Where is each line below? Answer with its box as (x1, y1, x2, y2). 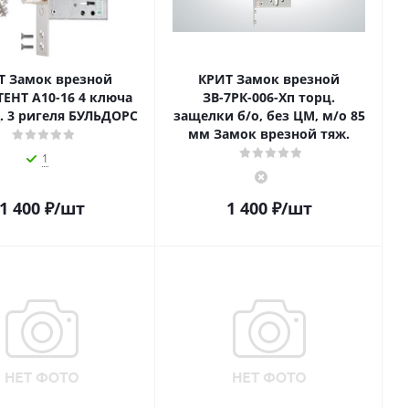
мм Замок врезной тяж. (188, 125, 350, 142)
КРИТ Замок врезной (198, 70, 340, 88)
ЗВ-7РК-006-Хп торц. (203, 89, 335, 106)
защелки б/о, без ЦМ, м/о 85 (173, 107, 365, 124)
